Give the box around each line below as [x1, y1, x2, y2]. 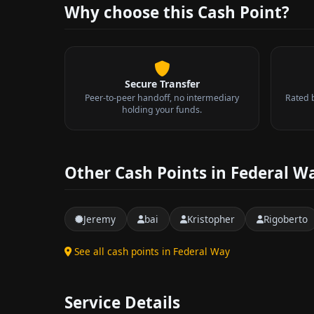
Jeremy [83, 212, 116, 226]
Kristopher [186, 212, 235, 226]
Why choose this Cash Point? [64, 1, 289, 24]
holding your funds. [122, 103, 202, 116]
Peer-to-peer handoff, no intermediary [85, 91, 239, 104]
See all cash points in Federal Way [74, 245, 230, 259]
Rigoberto [263, 212, 308, 226]
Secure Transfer [124, 76, 200, 90]
